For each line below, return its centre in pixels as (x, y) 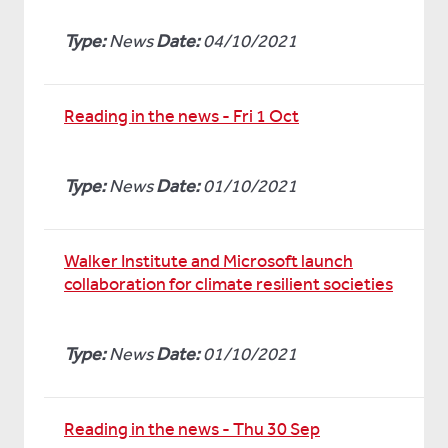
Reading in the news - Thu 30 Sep (192, 429)
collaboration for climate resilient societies (228, 284)
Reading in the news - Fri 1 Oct (181, 116)
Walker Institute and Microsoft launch (208, 261)
